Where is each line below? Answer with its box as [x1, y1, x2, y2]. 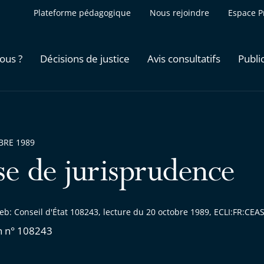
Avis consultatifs [147, 51, 220, 65]
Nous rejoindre [150, 7, 209, 18]
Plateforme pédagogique [34, 7, 131, 18]
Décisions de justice [40, 51, 130, 65]
